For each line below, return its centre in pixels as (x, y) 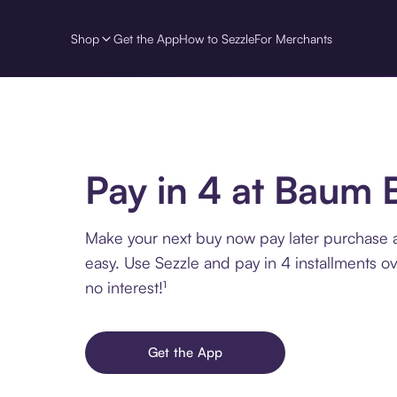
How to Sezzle (217, 38)
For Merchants (293, 38)
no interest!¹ (126, 287)
